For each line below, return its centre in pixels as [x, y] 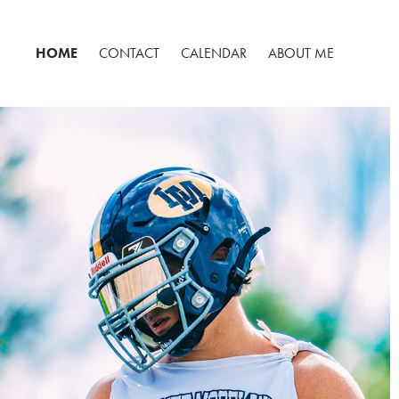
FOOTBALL [195, 353]
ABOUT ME [301, 53]
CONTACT [130, 53]
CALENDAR [214, 53]
